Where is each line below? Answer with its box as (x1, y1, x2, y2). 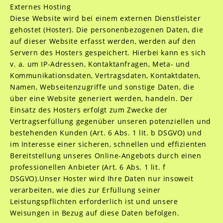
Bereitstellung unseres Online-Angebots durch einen (9, 151, 202, 160)
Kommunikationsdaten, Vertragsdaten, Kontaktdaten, (9, 71, 201, 80)
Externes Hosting (9, 2, 71, 11)
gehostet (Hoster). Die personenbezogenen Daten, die (9, 25, 204, 34)
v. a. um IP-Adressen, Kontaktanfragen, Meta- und (9, 59, 190, 69)
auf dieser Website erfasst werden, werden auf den (9, 36, 197, 46)
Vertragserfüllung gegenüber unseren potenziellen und (9, 116, 211, 126)
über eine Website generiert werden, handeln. (9, 94, 180, 103)
